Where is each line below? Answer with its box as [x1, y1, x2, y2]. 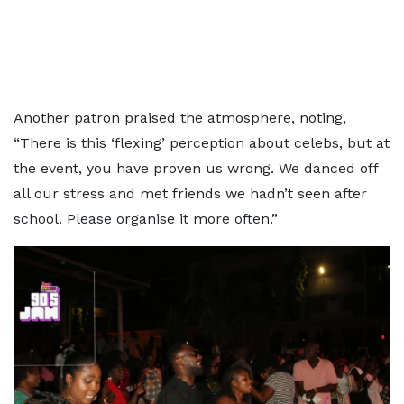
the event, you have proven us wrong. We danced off [14, 160, 378, 178]
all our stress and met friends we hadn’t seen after [14, 185, 367, 203]
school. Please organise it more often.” [14, 210, 278, 228]
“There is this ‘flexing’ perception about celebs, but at [14, 134, 390, 152]
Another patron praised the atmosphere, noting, [14, 109, 346, 127]
